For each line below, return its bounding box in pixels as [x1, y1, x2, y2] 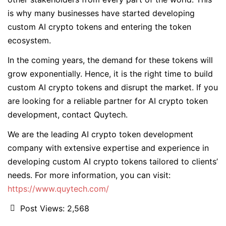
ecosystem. [8, 35, 53, 45]
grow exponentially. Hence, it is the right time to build [8, 68, 213, 79]
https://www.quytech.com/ [8, 183, 109, 194]
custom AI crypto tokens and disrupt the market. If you [8, 82, 218, 92]
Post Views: [20, 203, 65, 213]
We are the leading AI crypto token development [8, 129, 193, 139]
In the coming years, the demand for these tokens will [8, 54, 213, 65]
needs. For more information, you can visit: [8, 169, 171, 180]
